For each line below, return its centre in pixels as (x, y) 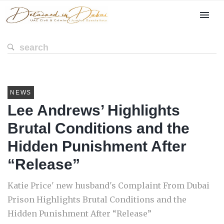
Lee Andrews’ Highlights (94, 110)
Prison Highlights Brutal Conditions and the (97, 199)
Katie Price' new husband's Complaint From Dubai (108, 185)
